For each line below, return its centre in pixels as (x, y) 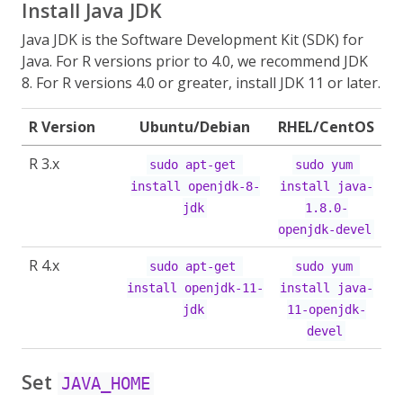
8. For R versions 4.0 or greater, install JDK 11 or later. (201, 83)
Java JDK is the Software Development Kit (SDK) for (193, 40)
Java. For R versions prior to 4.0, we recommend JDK (195, 61)
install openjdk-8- (195, 186)
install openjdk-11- (195, 288)
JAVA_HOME (106, 384)
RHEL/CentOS (326, 127)
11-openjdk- (326, 309)
